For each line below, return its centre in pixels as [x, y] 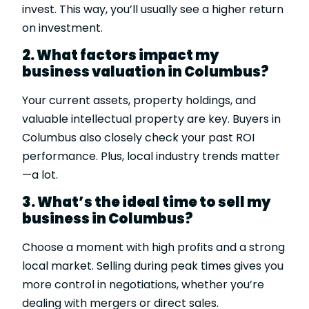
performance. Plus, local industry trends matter [151, 157]
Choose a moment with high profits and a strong [153, 248]
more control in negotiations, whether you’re [143, 285]
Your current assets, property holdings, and [139, 101]
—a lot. [40, 175]
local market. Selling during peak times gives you [153, 266]
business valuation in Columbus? [146, 72]
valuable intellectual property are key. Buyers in [151, 119]
